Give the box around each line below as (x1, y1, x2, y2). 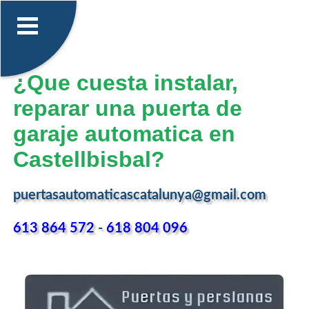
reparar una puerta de (12, 95, 242, 121)
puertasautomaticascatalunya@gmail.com (12, 188, 266, 203)
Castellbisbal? (12, 146, 165, 172)
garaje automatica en (12, 121, 235, 146)
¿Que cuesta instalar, (12, 70, 238, 95)
